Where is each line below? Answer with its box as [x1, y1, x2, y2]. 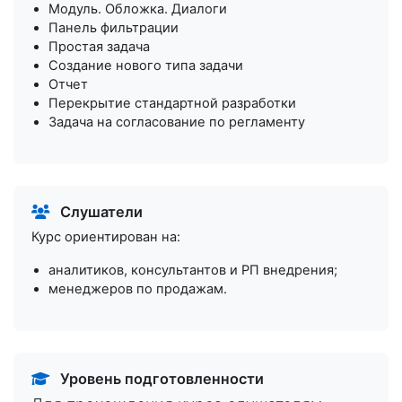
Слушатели [57, 203, 143, 221]
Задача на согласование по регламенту [48, 114, 306, 130]
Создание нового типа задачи [48, 57, 244, 74]
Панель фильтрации [48, 20, 179, 36]
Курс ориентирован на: [31, 229, 180, 245]
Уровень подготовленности [57, 370, 264, 388]
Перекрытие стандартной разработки [48, 95, 297, 111]
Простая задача [48, 39, 151, 55]
